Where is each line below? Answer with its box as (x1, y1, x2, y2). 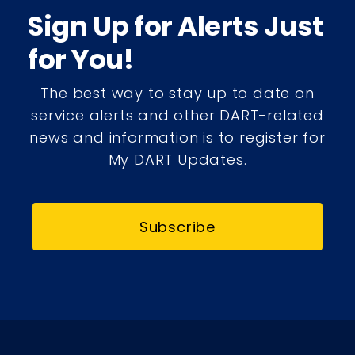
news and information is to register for (29, 128, 326, 148)
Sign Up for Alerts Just (28, 7, 323, 46)
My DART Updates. (108, 150, 247, 170)
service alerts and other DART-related (31, 105, 324, 126)
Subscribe (139, 216, 216, 237)
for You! (28, 40, 133, 79)
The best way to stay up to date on (40, 83, 315, 104)
